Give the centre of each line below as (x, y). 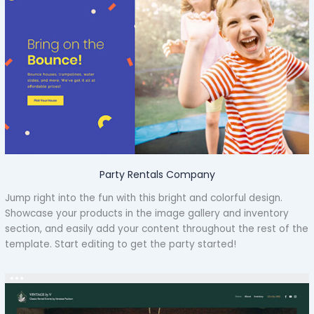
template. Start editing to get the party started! (121, 245)
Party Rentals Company (157, 175)
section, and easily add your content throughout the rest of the (157, 229)
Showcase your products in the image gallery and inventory (147, 214)
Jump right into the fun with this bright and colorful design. (144, 198)
